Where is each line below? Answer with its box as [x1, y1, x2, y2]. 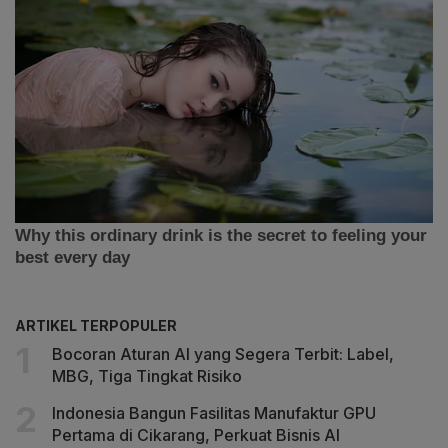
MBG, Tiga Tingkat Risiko [52, 365, 242, 386]
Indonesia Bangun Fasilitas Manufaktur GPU [52, 402, 376, 423]
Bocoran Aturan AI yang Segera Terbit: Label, [52, 343, 394, 364]
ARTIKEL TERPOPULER [15, 316, 177, 334]
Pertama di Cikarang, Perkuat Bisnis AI [52, 424, 340, 445]
